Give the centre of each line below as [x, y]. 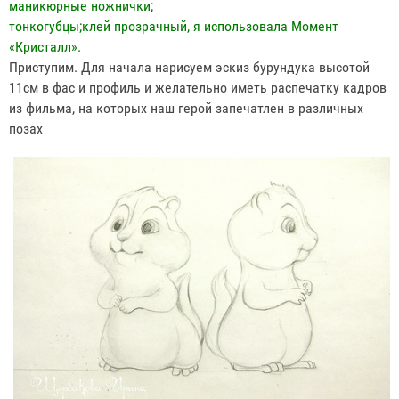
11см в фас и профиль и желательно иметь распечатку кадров [198, 88]
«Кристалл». [47, 47]
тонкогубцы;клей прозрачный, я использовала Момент [174, 27]
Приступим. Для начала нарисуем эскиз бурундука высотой [189, 68]
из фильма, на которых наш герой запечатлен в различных [186, 109]
